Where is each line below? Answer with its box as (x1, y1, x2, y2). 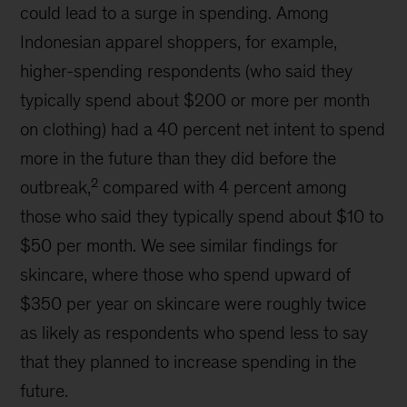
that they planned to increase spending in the (20, 352, 357, 372)
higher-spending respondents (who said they (20, 61, 353, 81)
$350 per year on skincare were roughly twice (20, 293, 367, 313)
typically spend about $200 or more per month (20, 90, 371, 110)
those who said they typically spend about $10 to (20, 206, 384, 226)
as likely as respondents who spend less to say (20, 323, 369, 342)
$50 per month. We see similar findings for (20, 235, 339, 255)
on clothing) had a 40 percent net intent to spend (20, 119, 386, 139)
